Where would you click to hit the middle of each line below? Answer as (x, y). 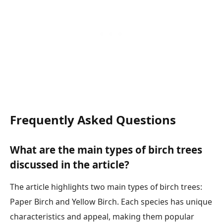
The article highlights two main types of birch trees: (106, 187)
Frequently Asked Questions (93, 120)
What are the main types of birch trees (106, 150)
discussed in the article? (70, 165)
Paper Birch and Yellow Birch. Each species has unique (111, 202)
